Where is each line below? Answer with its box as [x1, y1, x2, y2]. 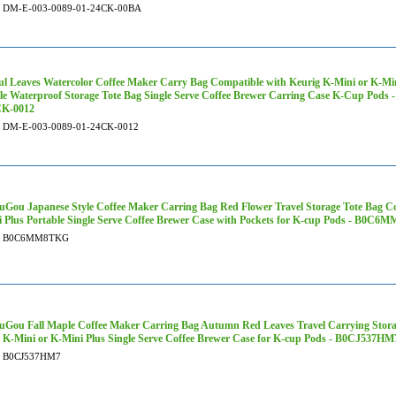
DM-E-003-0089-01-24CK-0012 [3, 121, 139, 132]
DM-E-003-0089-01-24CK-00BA [3, 3, 141, 13]
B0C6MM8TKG [3, 232, 69, 243]
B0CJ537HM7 [3, 351, 61, 362]
